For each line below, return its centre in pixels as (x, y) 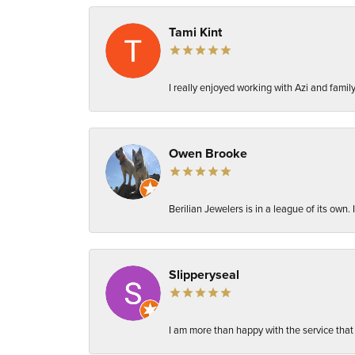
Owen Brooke (208, 154)
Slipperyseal (204, 275)
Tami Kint (195, 32)
